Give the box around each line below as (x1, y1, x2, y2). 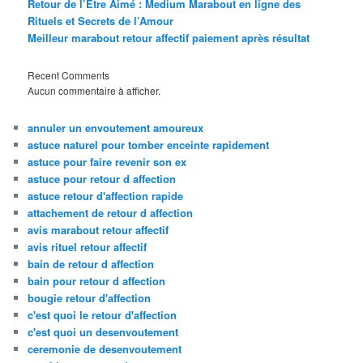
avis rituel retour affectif (28, 239, 147, 255)
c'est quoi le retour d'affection (28, 307, 177, 323)
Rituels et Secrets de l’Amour (28, 12, 174, 28)
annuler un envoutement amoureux (28, 120, 204, 136)
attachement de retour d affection (28, 205, 194, 221)
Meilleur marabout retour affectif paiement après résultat (28, 29, 310, 45)
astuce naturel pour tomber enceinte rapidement (28, 137, 270, 153)
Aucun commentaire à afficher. (28, 83, 161, 97)
